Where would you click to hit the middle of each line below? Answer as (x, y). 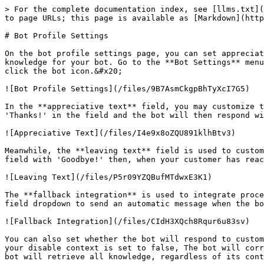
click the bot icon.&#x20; (64, 71)
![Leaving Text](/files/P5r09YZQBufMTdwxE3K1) (108, 177)
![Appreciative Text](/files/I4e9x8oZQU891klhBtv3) (120, 133)
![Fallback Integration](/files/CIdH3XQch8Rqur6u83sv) (127, 221)
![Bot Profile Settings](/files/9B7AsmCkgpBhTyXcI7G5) (127, 89)
